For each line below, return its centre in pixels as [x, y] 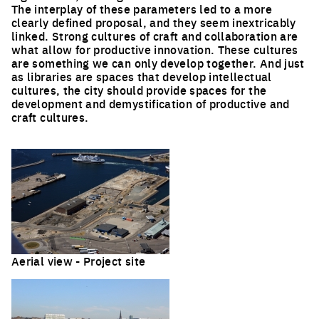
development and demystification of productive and [151, 103]
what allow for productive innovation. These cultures [155, 49]
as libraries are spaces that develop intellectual [142, 76]
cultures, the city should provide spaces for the [139, 89]
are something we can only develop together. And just [158, 62]
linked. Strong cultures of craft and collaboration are [155, 35]
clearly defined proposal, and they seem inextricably [154, 22]
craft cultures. [50, 116]
